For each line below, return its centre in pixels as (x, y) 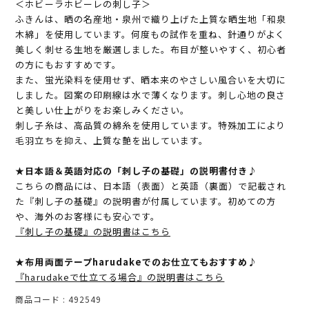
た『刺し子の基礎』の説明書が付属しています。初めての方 (146, 201)
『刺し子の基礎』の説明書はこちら (93, 232)
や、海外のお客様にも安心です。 (88, 217)
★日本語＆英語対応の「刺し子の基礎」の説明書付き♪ (137, 171)
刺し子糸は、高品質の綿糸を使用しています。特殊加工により (151, 126)
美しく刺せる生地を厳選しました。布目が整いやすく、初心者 (151, 50)
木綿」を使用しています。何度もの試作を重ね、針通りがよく (150, 34)
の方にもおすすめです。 (68, 65)
